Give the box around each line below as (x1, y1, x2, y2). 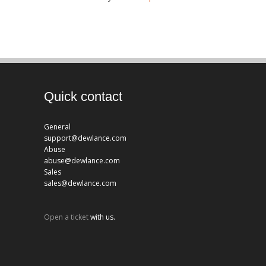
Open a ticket (44, 212, 88, 223)
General (44, 121, 71, 132)
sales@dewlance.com (44, 178, 116, 188)
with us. (88, 212, 115, 223)
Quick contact (44, 88, 122, 104)
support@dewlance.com (44, 132, 126, 143)
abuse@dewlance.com (44, 155, 120, 166)
